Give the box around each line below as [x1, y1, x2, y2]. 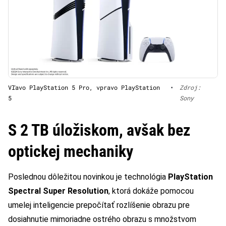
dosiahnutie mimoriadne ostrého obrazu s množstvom [8, 214, 196, 224]
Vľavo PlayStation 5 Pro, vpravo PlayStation [8, 83, 160, 92]
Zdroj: [180, 83, 201, 92]
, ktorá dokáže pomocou [108, 186, 194, 196]
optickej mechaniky [8, 142, 133, 161]
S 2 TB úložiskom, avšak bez [8, 121, 190, 140]
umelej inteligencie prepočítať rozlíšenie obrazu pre [8, 200, 190, 210]
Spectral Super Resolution [8, 186, 108, 196]
